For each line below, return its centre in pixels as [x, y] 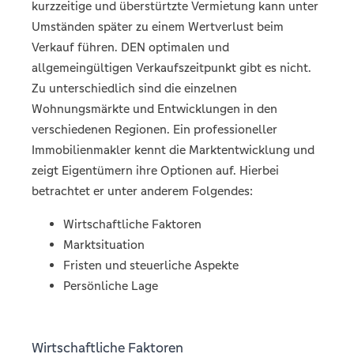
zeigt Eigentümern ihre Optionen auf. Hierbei [155, 170]
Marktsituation [104, 245]
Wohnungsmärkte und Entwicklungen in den [154, 109]
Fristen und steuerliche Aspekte [151, 265]
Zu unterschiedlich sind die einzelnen [134, 88]
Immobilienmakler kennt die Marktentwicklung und [173, 150]
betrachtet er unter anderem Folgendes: [142, 191]
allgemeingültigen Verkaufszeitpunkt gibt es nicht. [171, 68]
